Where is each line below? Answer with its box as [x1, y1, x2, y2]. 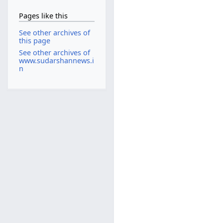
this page [18, 36, 50, 46]
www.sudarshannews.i [18, 55, 94, 65]
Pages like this [18, 10, 68, 20]
